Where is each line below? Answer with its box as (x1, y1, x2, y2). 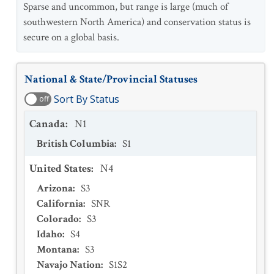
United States (29, 161, 91, 176)
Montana (37, 243, 77, 256)
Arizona (37, 182, 73, 195)
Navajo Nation (37, 258, 101, 272)
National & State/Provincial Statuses (24, 72, 198, 86)
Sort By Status (54, 92, 119, 106)
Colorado (37, 212, 79, 226)
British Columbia (37, 137, 114, 150)
